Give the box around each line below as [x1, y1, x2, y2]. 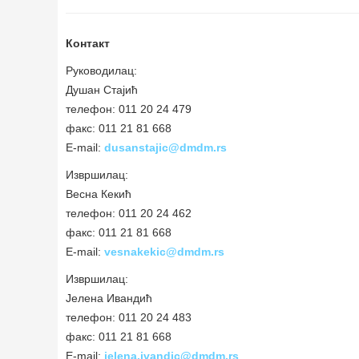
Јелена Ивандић [66, 292, 152, 305]
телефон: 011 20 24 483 [66, 311, 192, 324]
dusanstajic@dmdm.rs [104, 141, 227, 154]
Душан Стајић [66, 83, 138, 96]
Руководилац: [66, 64, 137, 77]
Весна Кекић [66, 188, 131, 200]
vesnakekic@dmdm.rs [104, 245, 224, 258]
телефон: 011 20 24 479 [66, 103, 192, 115]
